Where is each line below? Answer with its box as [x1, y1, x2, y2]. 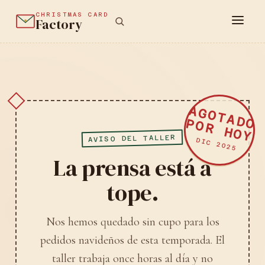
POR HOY [185, 117, 254, 145]
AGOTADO [187, 104, 257, 132]
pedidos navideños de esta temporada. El [40, 232, 225, 247]
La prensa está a [53, 151, 212, 183]
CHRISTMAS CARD [35, 11, 109, 18]
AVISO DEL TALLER [88, 132, 177, 144]
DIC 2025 [195, 136, 238, 152]
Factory [35, 15, 82, 33]
